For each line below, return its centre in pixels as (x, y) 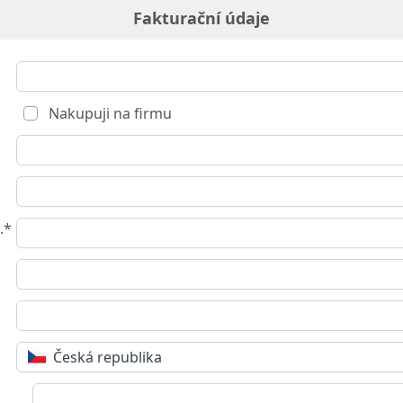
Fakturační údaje (201, 18)
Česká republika (108, 357)
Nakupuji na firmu (108, 113)
